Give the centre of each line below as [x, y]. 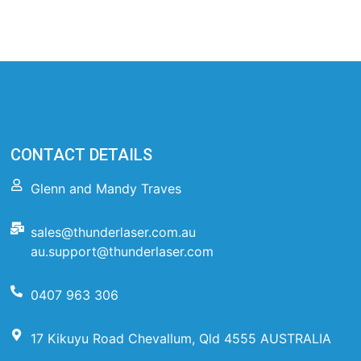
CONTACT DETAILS [82, 155]
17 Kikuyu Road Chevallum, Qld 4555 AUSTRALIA [181, 339]
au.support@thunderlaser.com [122, 252]
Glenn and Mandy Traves [106, 189]
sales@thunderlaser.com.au [114, 232]
